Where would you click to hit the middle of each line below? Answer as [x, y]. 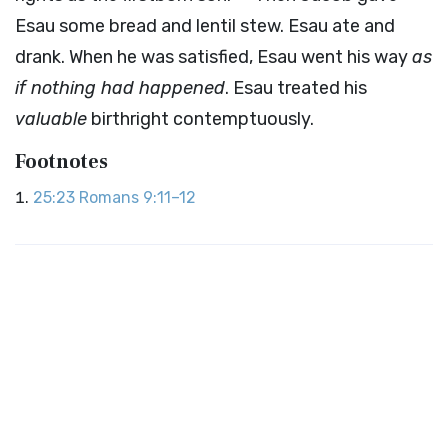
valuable [51, 119]
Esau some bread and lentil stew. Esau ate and [205, 26]
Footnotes [61, 162]
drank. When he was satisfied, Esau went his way [213, 57]
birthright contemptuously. [200, 119]
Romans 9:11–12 [137, 197]
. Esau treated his [296, 88]
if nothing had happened [120, 88]
